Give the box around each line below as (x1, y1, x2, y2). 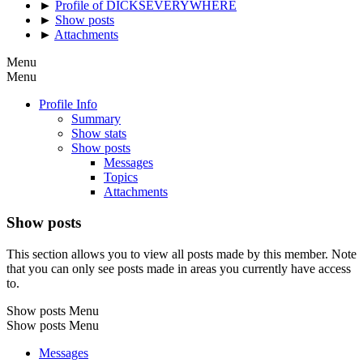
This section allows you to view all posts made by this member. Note (6, 247, 357, 262)
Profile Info (39, 96, 97, 111)
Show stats (71, 126, 126, 140)
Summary (71, 111, 121, 126)
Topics (104, 169, 138, 184)
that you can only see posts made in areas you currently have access (6, 262, 351, 276)
